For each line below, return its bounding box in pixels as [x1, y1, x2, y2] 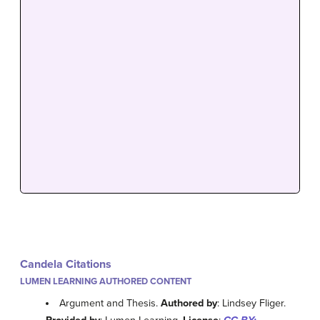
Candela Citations [20, 257, 111, 272]
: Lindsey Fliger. [217, 297, 286, 310]
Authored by [161, 297, 218, 310]
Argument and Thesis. [59, 297, 161, 310]
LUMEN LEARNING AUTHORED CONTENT [20, 276, 191, 288]
